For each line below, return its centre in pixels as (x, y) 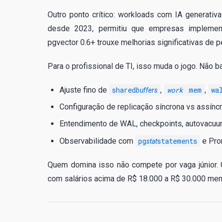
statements (177, 141)
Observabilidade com (97, 141)
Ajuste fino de (84, 90)
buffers (147, 90)
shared (124, 90)
